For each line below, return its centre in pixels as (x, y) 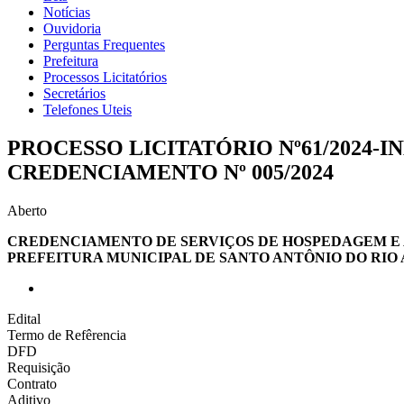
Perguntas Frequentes (104, 45)
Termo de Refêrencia (67, 335)
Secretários (74, 93)
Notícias (67, 12)
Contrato (32, 383)
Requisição (39, 367)
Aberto (27, 210)
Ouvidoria (72, 28)
